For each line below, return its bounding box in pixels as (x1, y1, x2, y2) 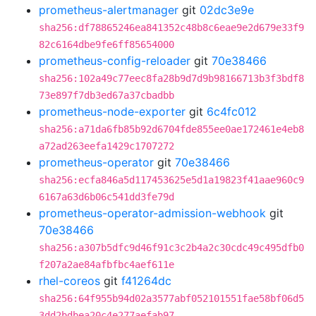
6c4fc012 (207, 104, 257, 119)
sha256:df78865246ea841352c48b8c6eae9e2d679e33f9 (39, 22, 304, 33)
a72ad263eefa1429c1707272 (39, 140, 174, 152)
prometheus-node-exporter (39, 104, 186, 119)
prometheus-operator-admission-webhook (39, 206, 266, 220)
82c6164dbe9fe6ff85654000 (39, 39, 174, 50)
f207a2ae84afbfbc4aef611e (39, 259, 174, 270)
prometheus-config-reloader (39, 54, 190, 68)
